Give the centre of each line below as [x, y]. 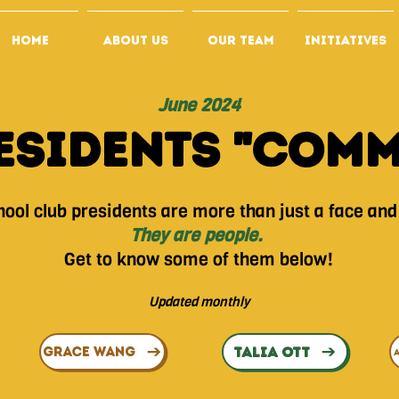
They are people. [199, 236]
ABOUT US [135, 41]
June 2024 [199, 106]
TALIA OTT [271, 352]
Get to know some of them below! [199, 260]
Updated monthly [199, 302]
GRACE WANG [89, 352]
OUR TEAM [240, 41]
